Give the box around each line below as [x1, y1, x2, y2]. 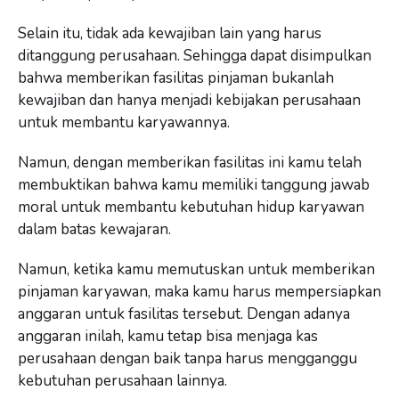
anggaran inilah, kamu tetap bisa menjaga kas [18, 325, 318, 346]
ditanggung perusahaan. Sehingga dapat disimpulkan [18, 45, 371, 66]
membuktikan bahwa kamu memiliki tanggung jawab [18, 174, 370, 195]
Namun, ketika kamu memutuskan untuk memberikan [18, 258, 375, 280]
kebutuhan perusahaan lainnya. [18, 370, 227, 391]
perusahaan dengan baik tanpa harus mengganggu [18, 347, 357, 369]
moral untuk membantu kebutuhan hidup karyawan [18, 196, 364, 217]
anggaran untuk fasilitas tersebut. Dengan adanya [18, 303, 350, 324]
